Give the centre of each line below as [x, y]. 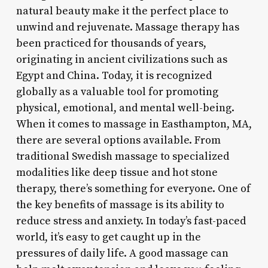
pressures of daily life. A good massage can [122, 253]
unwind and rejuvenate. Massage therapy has [127, 27]
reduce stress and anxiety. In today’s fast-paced [131, 221]
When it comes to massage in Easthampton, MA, [134, 124]
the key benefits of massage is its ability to [120, 205]
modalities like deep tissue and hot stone [117, 172]
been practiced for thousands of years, [111, 43]
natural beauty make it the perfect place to [122, 11]
